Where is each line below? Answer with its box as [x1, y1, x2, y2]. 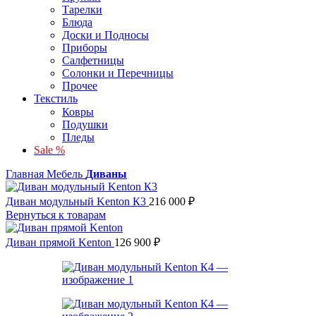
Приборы [62, 41, 107, 54]
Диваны [85, 168, 127, 180]
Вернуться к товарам [6, 209, 106, 221]
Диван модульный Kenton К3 [6, 195, 149, 207]
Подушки [62, 119, 108, 130]
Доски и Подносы [62, 28, 149, 41]
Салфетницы [62, 54, 124, 66]
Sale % [34, 144, 65, 156]
